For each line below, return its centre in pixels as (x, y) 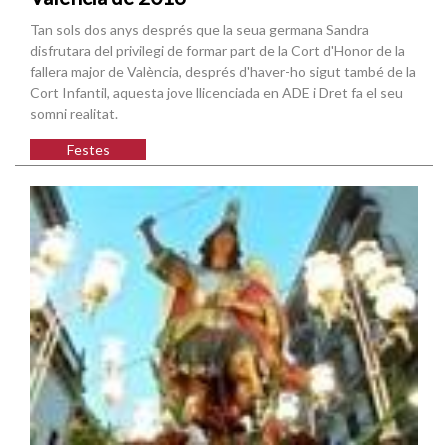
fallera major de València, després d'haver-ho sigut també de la (223, 72)
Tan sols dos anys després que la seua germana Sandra (199, 30)
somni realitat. (74, 114)
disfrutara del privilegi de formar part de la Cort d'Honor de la (217, 51)
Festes (88, 150)
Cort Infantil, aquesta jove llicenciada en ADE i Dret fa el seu (216, 93)
